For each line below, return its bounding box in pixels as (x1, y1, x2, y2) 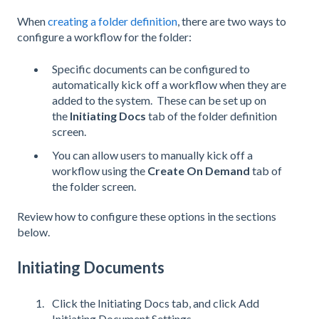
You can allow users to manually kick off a (52, 147, 253, 162)
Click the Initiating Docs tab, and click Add (52, 296, 259, 310)
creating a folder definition (48, 14, 177, 28)
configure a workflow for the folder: (17, 30, 196, 44)
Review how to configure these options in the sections (17, 209, 276, 223)
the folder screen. (52, 179, 136, 193)
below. (17, 224, 50, 239)
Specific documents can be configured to (52, 61, 250, 75)
